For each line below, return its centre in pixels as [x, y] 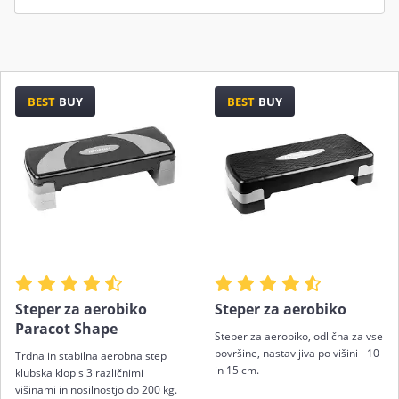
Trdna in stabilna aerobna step [91, 355]
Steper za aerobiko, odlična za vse [298, 336]
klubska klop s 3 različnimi [79, 372]
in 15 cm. [236, 370]
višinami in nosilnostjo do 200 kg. [96, 389]
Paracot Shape [66, 328]
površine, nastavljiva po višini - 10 [297, 353]
